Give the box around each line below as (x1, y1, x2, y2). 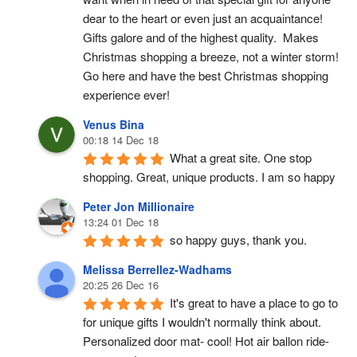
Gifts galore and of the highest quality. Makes (83, 29, 319, 45)
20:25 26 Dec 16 (83, 277, 159, 292)
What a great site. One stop (170, 149, 312, 166)
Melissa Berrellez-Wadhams (83, 261, 232, 277)
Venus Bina (83, 116, 144, 132)
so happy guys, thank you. (170, 231, 307, 248)
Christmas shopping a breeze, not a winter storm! (83, 48, 339, 65)
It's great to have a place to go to (170, 294, 338, 311)
